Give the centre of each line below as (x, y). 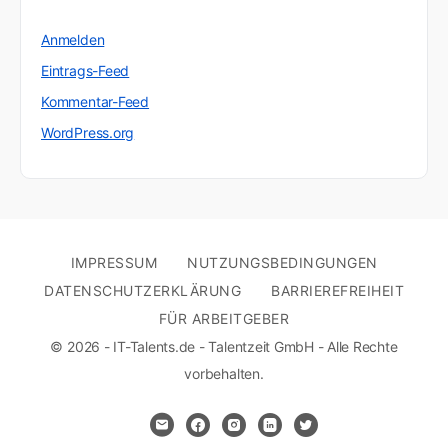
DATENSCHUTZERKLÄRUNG (142, 291)
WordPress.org (88, 133)
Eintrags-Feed (85, 71)
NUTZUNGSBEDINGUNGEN (282, 263)
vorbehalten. (224, 374)
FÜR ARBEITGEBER (224, 319)
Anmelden (73, 40)
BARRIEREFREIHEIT (337, 291)
